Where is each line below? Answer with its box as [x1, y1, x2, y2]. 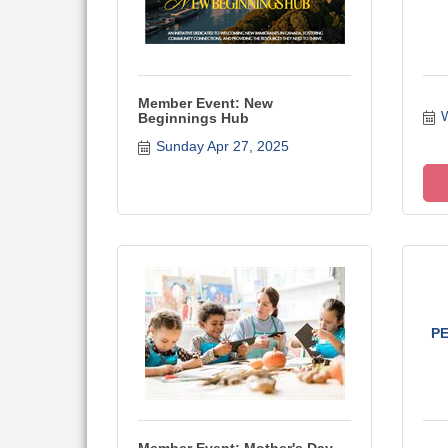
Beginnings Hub [138, 110, 249, 126]
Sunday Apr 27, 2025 [155, 138, 289, 154]
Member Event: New [138, 95, 273, 111]
